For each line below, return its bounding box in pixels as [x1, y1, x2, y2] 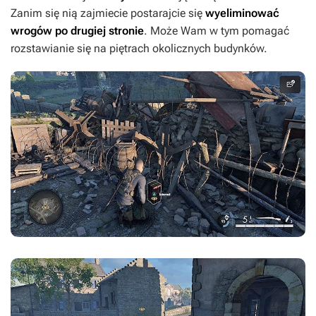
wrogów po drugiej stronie [11, 24, 144, 38]
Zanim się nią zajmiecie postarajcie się [11, 6, 205, 20]
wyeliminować [205, 6, 279, 20]
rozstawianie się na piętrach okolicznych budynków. [11, 42, 267, 56]
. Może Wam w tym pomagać [144, 24, 289, 38]
